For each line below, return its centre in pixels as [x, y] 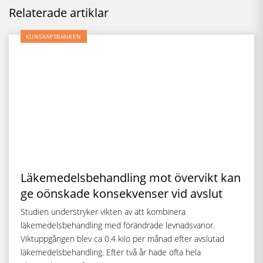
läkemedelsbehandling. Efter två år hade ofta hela [111, 252]
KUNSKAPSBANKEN [54, 36]
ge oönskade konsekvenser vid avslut [122, 193]
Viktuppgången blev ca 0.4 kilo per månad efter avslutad [122, 239]
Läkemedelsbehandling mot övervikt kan [131, 178]
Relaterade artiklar [59, 13]
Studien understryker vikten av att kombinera [103, 212]
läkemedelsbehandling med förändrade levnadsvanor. [118, 225]
